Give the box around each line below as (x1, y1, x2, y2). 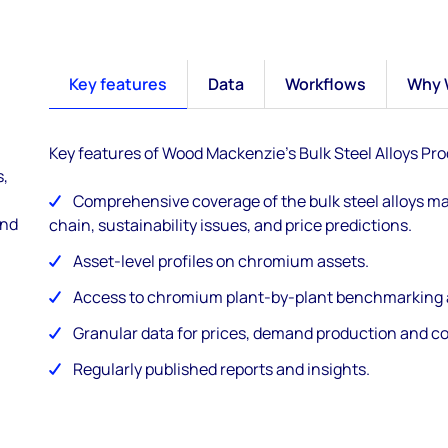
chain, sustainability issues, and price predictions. (48, 214, 412, 236)
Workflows (284, 73, 366, 95)
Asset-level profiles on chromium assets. (72, 250, 369, 272)
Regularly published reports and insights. (72, 358, 370, 380)
